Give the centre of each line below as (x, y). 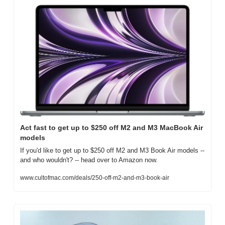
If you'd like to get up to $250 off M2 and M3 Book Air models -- (112, 151)
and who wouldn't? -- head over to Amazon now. (89, 160)
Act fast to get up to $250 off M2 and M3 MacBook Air (111, 128)
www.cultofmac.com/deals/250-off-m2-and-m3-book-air (95, 178)
